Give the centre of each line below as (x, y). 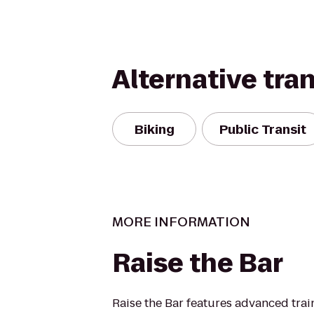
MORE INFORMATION (181, 222)
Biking (154, 129)
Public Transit (263, 129)
